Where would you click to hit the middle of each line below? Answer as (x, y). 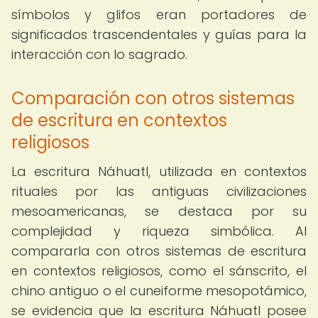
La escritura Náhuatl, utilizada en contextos (159, 171)
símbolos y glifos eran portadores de (159, 15)
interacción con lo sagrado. (99, 54)
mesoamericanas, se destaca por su (159, 211)
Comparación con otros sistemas (153, 98)
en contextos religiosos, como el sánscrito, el (159, 271)
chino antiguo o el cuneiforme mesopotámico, (159, 291)
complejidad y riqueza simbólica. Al (159, 231)
